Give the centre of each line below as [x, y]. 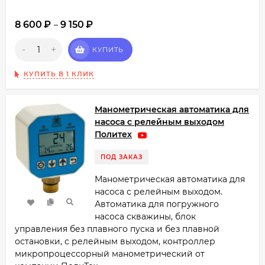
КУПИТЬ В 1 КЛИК [59, 74]
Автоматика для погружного [157, 204]
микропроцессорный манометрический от [110, 254]
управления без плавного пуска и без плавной [117, 229]
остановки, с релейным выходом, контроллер [115, 242]
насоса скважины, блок [145, 217]
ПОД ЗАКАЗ [122, 157]
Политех [113, 135]
